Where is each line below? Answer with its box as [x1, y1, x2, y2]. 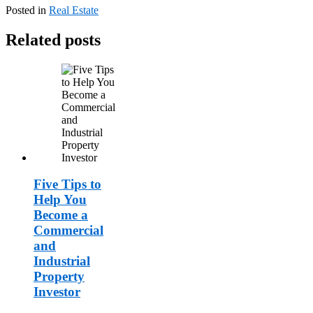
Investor [34, 284, 80, 300]
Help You [34, 192, 87, 208]
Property [34, 269, 85, 284]
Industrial [34, 254, 90, 269]
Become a [34, 208, 88, 223]
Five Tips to [34, 177, 101, 192]
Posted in [6, 3, 49, 16]
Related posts [6, 30, 101, 49]
